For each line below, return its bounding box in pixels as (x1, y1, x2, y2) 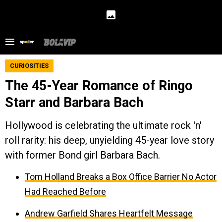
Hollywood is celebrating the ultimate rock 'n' (5, 119, 202, 131)
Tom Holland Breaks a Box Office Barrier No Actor (25, 171, 217, 182)
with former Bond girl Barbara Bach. (5, 149, 160, 161)
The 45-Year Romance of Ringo (5, 78, 193, 94)
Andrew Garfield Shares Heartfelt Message (25, 208, 193, 219)
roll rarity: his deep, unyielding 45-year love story (5, 134, 214, 146)
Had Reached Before (25, 186, 106, 197)
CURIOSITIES (10, 62, 49, 69)
